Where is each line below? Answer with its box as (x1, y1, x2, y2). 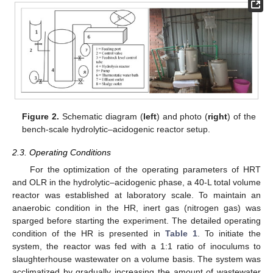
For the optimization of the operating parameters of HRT (29, 164, 261, 174)
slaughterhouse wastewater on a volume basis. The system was (12, 253, 261, 264)
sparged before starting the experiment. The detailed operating (12, 215, 261, 225)
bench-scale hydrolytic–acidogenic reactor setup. (22, 124, 211, 134)
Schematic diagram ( (59, 111, 143, 121)
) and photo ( (156, 111, 208, 121)
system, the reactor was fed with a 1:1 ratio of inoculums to (12, 241, 261, 251)
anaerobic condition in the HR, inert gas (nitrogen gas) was (12, 202, 261, 213)
